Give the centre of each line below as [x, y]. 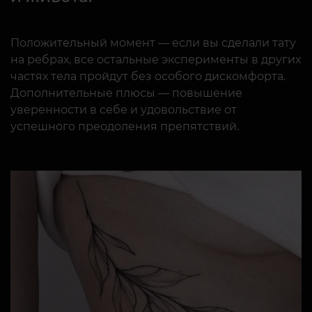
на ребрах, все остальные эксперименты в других [156, 60]
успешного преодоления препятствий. [125, 127]
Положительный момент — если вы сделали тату [153, 43]
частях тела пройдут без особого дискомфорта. [148, 77]
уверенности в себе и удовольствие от [124, 110]
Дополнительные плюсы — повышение [126, 93]
